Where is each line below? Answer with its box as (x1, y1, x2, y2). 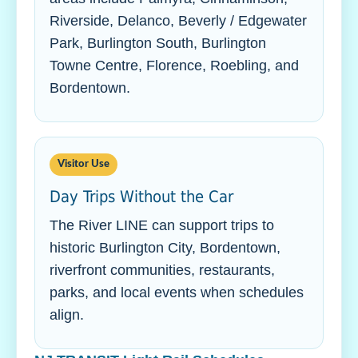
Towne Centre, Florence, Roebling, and (50, 58, 299, 74)
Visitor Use (58, 159, 109, 169)
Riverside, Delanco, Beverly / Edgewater (50, 13, 307, 29)
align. (50, 307, 84, 323)
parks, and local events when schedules (50, 284, 304, 300)
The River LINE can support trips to (50, 217, 274, 233)
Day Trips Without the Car (50, 187, 233, 206)
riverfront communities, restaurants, (50, 262, 275, 278)
